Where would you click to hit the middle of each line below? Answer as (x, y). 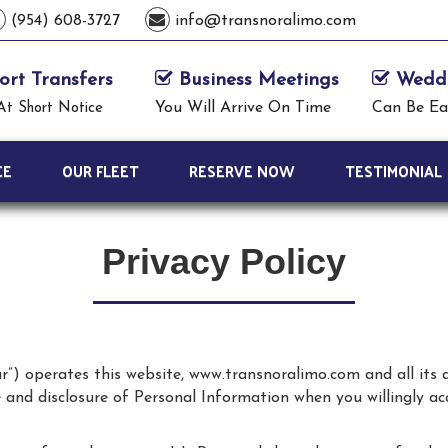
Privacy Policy (224, 261)
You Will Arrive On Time (242, 108)
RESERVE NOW (242, 170)
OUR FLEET (100, 170)
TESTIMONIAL (393, 170)
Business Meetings (255, 80)
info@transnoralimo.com (262, 21)
